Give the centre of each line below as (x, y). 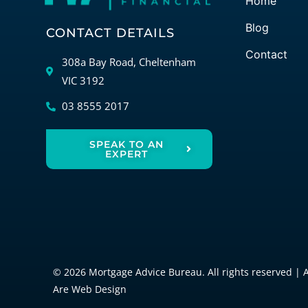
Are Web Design (90, 289)
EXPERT (127, 154)
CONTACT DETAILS (111, 33)
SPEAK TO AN (127, 145)
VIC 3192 (83, 81)
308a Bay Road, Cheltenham (129, 62)
